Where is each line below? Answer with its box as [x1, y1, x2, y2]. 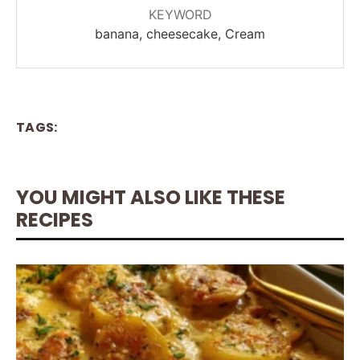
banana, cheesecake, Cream [95, 26, 265, 43]
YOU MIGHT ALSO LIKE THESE [16, 184, 285, 211]
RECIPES [16, 207, 93, 234]
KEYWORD [148, 6, 212, 23]
